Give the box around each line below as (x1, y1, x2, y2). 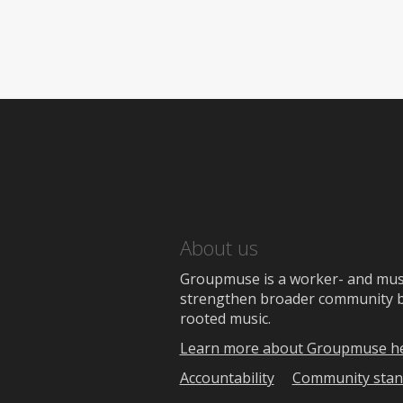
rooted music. (179, 309, 271, 328)
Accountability (179, 368, 274, 388)
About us (179, 234, 258, 261)
